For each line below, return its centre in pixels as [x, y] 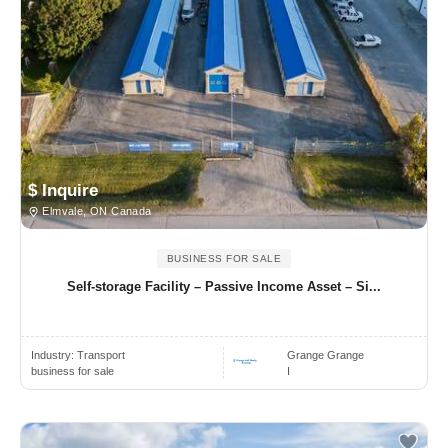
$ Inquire [63, 191]
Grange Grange [326, 355]
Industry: [54, 355]
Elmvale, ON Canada [95, 211]
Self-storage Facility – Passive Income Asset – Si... [224, 287]
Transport [101, 355]
